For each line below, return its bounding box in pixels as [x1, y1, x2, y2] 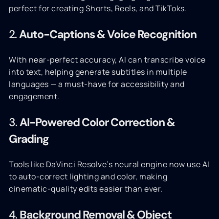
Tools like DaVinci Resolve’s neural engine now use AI [9, 159, 210, 170]
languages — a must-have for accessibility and [9, 79, 185, 89]
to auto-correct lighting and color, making [9, 171, 167, 182]
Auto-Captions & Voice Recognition [19, 27, 197, 42]
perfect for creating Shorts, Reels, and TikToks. [9, 3, 187, 14]
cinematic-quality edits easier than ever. [9, 183, 163, 194]
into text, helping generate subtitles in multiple [9, 66, 187, 77]
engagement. [9, 91, 60, 102]
